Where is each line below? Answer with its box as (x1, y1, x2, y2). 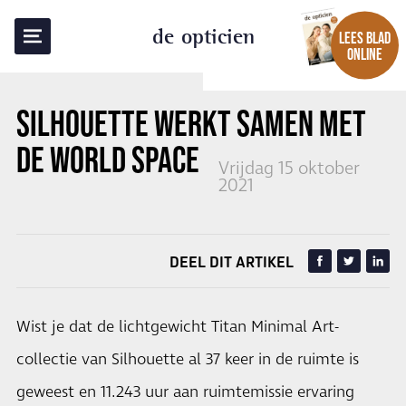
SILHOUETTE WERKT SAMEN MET (16, 103, 366, 143)
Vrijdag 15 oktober (218, 157, 360, 181)
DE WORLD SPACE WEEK (16, 140, 273, 179)
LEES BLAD (339, 28, 391, 47)
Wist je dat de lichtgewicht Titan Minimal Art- (16, 316, 339, 338)
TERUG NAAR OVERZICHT (36, 17, 184, 34)
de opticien (151, 24, 255, 49)
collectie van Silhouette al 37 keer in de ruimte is (16, 349, 359, 371)
